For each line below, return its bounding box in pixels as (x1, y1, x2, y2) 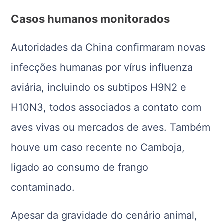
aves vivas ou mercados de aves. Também (11, 121, 211, 133)
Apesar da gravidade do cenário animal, (11, 209, 198, 221)
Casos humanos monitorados (11, 12, 170, 25)
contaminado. (11, 181, 75, 193)
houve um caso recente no (11, 141, 141, 153)
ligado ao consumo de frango (11, 161, 149, 173)
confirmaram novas (113, 41, 206, 53)
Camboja (140, 141, 182, 153)
